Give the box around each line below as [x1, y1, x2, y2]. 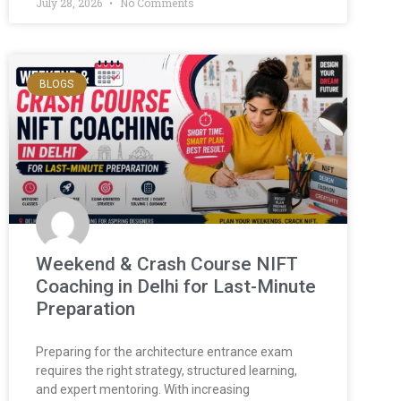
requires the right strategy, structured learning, [36, 363, 297, 378]
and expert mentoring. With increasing [36, 381, 250, 397]
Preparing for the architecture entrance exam [36, 344, 293, 359]
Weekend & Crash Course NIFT [36, 252, 298, 275]
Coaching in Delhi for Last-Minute [36, 275, 316, 297]
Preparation [36, 297, 135, 320]
